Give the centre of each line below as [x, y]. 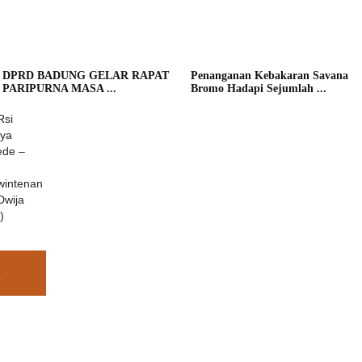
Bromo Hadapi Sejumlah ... [259, 88]
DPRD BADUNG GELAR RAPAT [86, 75]
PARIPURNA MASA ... [59, 88]
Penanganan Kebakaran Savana [269, 75]
